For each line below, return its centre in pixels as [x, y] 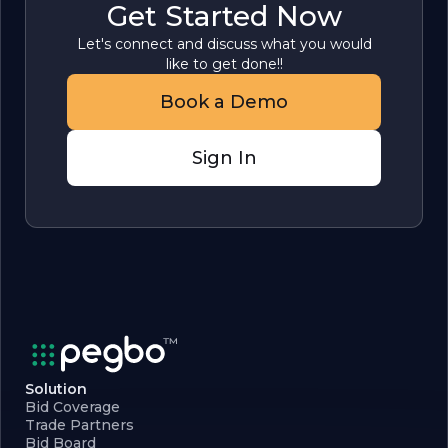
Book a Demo [224, 102]
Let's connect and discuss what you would [224, 44]
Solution [56, 389]
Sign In [224, 158]
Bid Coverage [72, 407]
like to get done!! [224, 64]
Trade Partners [79, 425]
